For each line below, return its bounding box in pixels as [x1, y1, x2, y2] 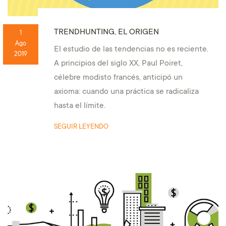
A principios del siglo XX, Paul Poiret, [53, 59, 183, 68]
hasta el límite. [53, 101, 105, 110]
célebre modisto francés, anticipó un [53, 73, 183, 82]
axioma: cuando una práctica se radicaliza [53, 87, 199, 96]
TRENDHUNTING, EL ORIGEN [53, 27, 159, 37]
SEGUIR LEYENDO [53, 123, 108, 131]
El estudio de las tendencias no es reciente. [53, 45, 208, 54]
